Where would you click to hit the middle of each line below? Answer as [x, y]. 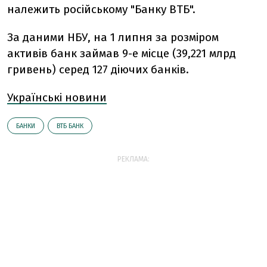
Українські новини [57, 97]
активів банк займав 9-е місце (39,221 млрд [122, 53]
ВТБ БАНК [70, 126]
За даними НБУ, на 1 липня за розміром [113, 37]
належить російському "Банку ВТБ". [101, 9]
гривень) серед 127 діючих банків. [98, 69]
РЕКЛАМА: [133, 159]
